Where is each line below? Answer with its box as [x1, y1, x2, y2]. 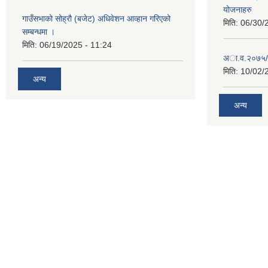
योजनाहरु [223, 5, 252, 14]
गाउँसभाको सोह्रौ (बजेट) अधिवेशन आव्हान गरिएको [22, 14, 170, 23]
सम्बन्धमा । [22, 27, 55, 36]
